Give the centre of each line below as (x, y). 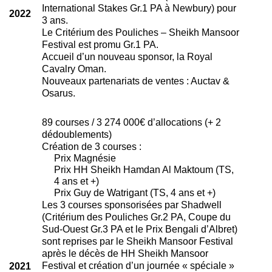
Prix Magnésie (85, 158)
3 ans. (55, 20)
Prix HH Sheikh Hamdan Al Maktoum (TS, (144, 169)
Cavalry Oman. (74, 68)
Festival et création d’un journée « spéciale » (138, 265)
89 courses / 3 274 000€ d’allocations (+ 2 (131, 122)
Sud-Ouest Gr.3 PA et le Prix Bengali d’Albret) (139, 229)
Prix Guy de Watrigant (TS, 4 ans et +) (134, 192)
